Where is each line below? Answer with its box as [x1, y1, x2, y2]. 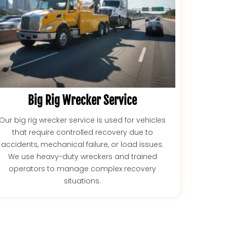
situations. [64, 175, 101, 186]
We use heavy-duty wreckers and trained [8, 151, 157, 162]
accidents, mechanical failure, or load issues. [1, 139, 164, 149]
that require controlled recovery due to [12, 127, 153, 137]
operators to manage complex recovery [9, 163, 157, 174]
